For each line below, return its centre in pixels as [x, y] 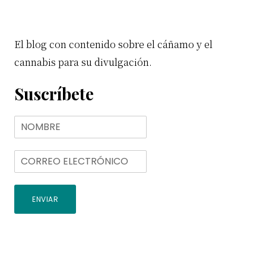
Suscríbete [54, 93]
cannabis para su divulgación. [83, 62]
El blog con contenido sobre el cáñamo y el [113, 44]
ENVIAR [45, 199]
